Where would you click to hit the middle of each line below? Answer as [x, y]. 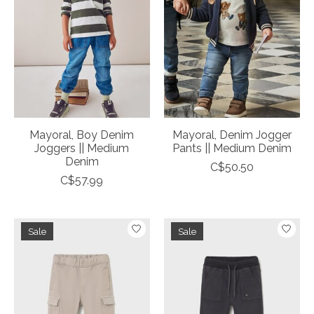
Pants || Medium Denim [232, 149]
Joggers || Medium [82, 149]
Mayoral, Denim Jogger [232, 135]
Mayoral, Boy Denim [82, 135]
